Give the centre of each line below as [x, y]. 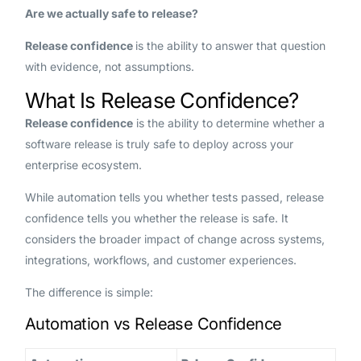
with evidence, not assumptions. [109, 67]
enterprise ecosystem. [83, 165]
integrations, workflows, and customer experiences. [160, 260]
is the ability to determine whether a [228, 123]
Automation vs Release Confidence [153, 324]
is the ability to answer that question [230, 46]
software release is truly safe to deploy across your [159, 144]
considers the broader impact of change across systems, [174, 239]
